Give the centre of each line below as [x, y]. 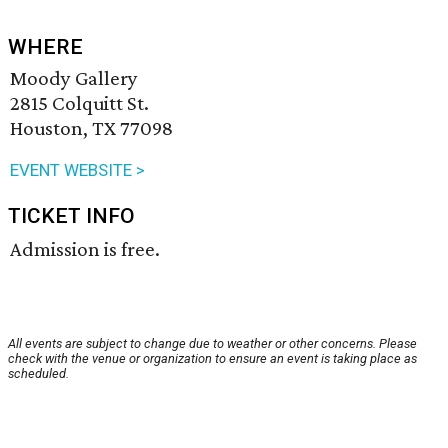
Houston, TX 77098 [91, 128]
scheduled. [38, 374]
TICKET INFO [71, 216]
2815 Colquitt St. [79, 103]
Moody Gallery [74, 78]
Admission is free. [85, 249]
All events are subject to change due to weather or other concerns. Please [212, 344]
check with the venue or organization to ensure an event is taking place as [212, 359]
